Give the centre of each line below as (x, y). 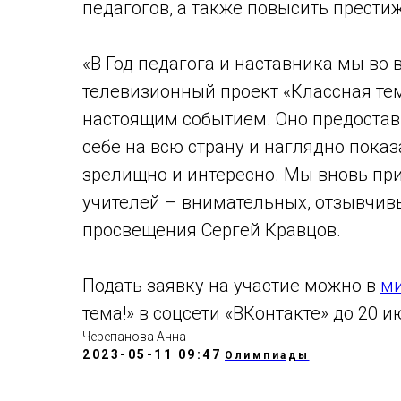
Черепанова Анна (134, 337)
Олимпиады (267, 355)
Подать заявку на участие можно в (231, 286)
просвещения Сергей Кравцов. (212, 230)
